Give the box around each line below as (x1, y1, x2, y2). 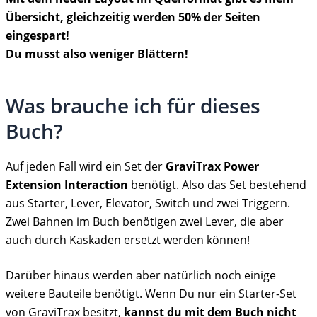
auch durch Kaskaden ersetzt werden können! (6, 231, 250, 248)
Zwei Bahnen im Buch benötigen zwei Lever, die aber (6, 213, 284, 229)
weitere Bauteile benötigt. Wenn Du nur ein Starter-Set (6, 285, 296, 301)
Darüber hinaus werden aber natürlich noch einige (6, 267, 276, 283)
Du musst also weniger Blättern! (6, 46, 188, 62)
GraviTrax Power (166, 158, 259, 174)
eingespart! (6, 28, 69, 44)
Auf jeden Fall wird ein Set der (6, 158, 166, 174)
